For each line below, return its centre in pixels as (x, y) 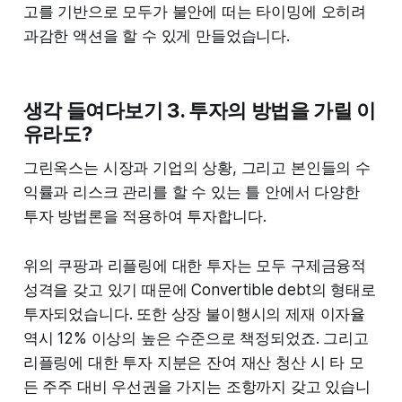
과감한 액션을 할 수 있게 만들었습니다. (156, 35)
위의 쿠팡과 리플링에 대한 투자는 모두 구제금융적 (195, 265)
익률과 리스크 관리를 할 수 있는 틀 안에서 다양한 (191, 192)
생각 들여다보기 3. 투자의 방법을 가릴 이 (199, 110)
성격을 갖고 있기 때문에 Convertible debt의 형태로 (199, 289)
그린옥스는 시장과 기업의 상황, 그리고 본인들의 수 (197, 167)
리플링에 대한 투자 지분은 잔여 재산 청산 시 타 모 (193, 362)
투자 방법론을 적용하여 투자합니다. (144, 216)
